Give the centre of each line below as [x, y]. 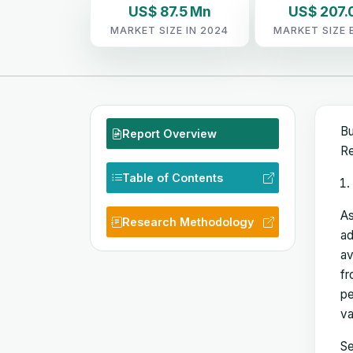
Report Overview [169, 133]
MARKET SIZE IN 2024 [170, 30]
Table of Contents [173, 177]
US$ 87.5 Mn [170, 11]
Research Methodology [188, 221]
